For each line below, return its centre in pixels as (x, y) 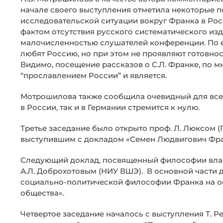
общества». (42, 193)
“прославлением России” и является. (94, 75)
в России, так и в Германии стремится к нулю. (110, 107)
